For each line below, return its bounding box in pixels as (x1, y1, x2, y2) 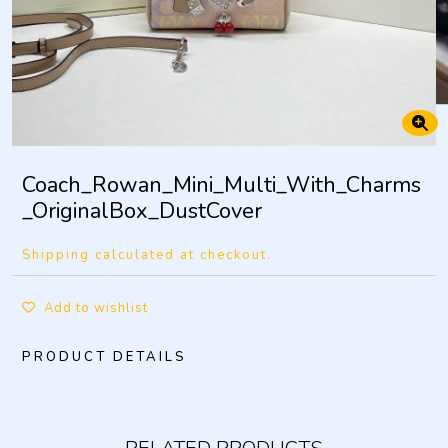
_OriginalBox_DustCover (22, 196, 262, 226)
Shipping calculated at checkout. (22, 246, 272, 264)
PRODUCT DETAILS (22, 348, 187, 366)
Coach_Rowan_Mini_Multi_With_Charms (22, 170, 421, 200)
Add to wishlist (44, 299, 148, 317)
